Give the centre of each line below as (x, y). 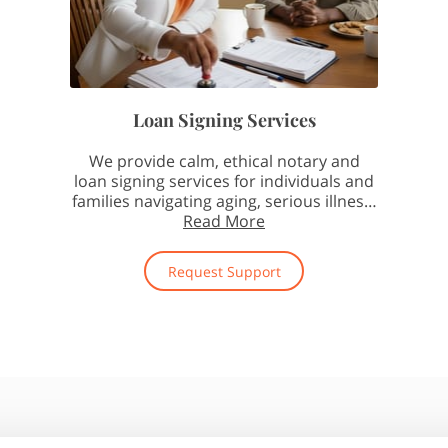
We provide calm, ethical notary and (224, 160)
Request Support (224, 271)
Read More (224, 220)
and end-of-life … (224, 220)
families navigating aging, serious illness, (224, 200)
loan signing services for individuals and (224, 180)
